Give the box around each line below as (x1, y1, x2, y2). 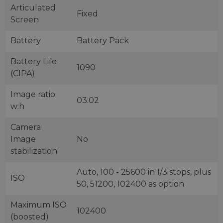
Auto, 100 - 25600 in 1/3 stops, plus (77, 167, 211, 177)
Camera (10, 122, 41, 132)
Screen (10, 15, 39, 24)
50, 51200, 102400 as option (77, 179, 184, 189)
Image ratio (10, 90, 55, 99)
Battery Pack (77, 36, 129, 45)
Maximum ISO (10, 200, 67, 210)
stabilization (10, 146, 57, 156)
